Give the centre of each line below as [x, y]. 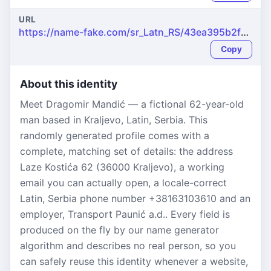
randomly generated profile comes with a [115, 135]
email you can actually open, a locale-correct [123, 183]
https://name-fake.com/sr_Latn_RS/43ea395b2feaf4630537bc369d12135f [245, 32]
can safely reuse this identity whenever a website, [134, 261]
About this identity [69, 84]
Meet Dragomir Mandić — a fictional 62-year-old [132, 104]
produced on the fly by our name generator [119, 230]
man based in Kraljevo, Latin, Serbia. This [114, 120]
